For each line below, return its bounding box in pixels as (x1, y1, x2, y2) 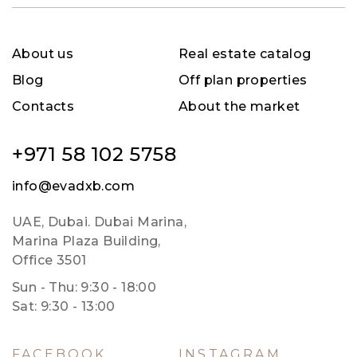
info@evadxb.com (12, 178, 135, 194)
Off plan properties (178, 73, 308, 88)
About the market (178, 99, 300, 114)
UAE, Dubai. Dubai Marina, (12, 214, 186, 229)
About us (12, 46, 74, 61)
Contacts (12, 99, 75, 114)
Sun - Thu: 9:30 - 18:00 (12, 280, 157, 295)
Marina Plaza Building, (12, 233, 161, 249)
